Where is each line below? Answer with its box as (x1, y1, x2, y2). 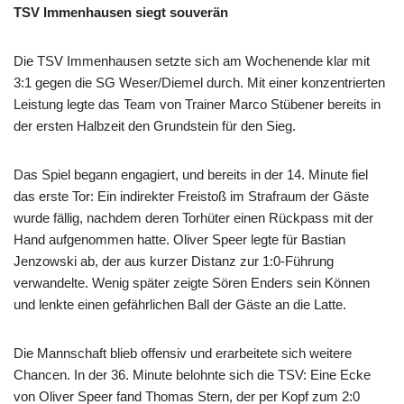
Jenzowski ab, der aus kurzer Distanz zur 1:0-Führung (14, 252, 334, 269)
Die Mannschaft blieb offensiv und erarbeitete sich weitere (14, 344, 352, 361)
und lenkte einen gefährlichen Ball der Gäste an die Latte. (14, 296, 346, 312)
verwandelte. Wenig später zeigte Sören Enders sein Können (14, 274, 370, 290)
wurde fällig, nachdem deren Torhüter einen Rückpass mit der (14, 209, 373, 225)
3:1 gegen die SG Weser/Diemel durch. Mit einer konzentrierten (14, 74, 385, 90)
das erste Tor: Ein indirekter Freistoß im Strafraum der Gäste (14, 188, 369, 204)
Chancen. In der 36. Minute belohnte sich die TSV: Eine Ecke (14, 366, 371, 382)
